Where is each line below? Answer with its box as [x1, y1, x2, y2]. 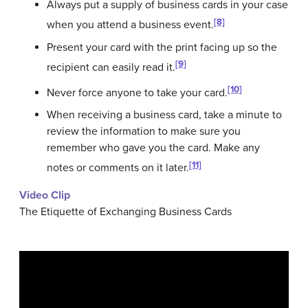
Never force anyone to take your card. [47, 86, 228, 100]
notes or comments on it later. [47, 161, 189, 175]
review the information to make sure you [47, 124, 241, 139]
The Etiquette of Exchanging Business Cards [19, 204, 232, 219]
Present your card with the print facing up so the [47, 40, 277, 54]
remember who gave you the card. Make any [47, 141, 260, 155]
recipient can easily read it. [47, 60, 175, 74]
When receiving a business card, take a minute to [47, 108, 282, 122]
